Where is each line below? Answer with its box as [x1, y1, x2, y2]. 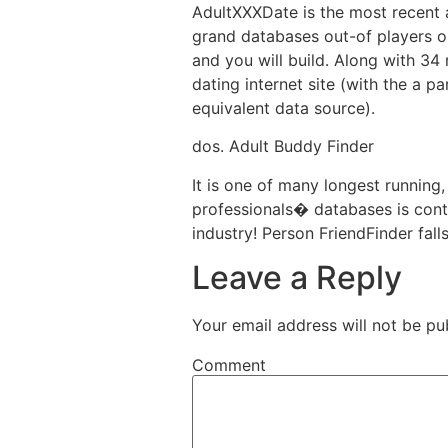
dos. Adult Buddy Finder [192, 136, 374, 157]
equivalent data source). [192, 97, 375, 118]
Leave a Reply [192, 257, 402, 297]
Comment [192, 355, 266, 376]
